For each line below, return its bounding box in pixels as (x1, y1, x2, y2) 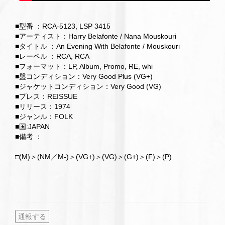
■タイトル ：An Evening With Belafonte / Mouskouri (15, 42, 180, 50)
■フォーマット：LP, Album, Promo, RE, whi (15, 62, 153, 70)
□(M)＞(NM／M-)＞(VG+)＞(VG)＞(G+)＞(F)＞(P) (15, 153, 172, 161)
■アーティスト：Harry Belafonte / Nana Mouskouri (15, 32, 176, 40)
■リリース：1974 (15, 102, 70, 110)
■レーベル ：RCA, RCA (15, 52, 89, 60)
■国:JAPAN (15, 123, 50, 131)
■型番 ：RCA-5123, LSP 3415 (15, 22, 110, 30)
